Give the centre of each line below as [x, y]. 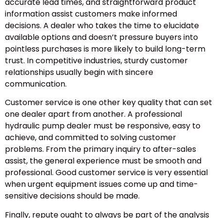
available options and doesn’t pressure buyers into [101, 37]
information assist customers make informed [91, 14]
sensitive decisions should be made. [72, 196]
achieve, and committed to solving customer [91, 138]
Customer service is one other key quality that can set [109, 103]
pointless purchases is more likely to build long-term [105, 49]
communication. [36, 84]
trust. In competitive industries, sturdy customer [96, 60]
